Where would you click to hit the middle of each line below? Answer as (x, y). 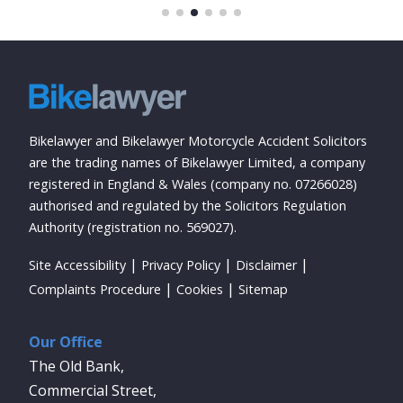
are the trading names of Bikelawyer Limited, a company (197, 162)
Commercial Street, (93, 390)
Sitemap (263, 289)
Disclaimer (266, 264)
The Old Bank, (76, 366)
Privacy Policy (181, 264)
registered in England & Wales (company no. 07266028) (193, 184)
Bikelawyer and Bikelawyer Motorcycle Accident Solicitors (198, 140)
